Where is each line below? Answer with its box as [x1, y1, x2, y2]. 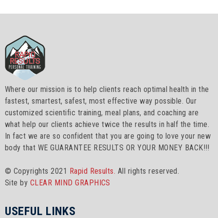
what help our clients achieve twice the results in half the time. [5, 119, 210, 129]
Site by [5, 178, 30, 187]
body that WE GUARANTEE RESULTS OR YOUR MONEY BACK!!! [5, 143, 210, 152]
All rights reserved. [115, 166, 180, 176]
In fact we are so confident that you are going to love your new [5, 131, 211, 141]
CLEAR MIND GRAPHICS [30, 178, 110, 187]
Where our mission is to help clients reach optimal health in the [5, 84, 209, 94]
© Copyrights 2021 [5, 166, 70, 176]
